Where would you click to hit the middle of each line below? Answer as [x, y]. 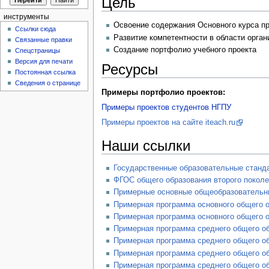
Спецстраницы [38, 51]
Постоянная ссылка [46, 72]
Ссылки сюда [36, 29]
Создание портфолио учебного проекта [185, 50]
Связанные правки [44, 40]
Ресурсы [129, 70]
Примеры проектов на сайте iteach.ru [168, 123]
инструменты [26, 17]
